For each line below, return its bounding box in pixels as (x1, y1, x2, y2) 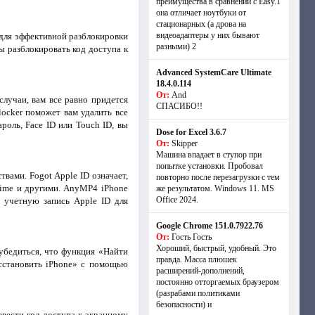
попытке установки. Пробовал (155, 161, 263, 171)
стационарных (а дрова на (155, 19, 246, 29)
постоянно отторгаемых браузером (155, 277, 279, 287)
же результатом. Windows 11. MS (155, 184, 274, 193)
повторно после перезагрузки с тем (155, 172, 280, 182)
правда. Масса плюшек (155, 255, 237, 264)
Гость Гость (171, 232, 212, 242)
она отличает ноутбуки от (155, 8, 246, 18)
